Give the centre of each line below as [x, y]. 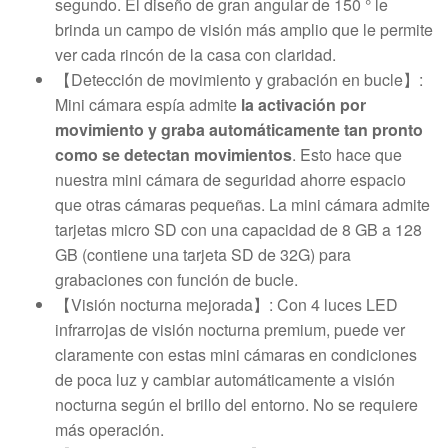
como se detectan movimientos [173, 154]
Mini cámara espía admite [148, 104]
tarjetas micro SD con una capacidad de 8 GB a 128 [238, 229]
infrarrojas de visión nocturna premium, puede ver [230, 329]
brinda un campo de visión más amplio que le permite [244, 29]
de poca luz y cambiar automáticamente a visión [225, 379]
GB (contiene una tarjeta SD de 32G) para [203, 254]
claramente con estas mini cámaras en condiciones [236, 354]
